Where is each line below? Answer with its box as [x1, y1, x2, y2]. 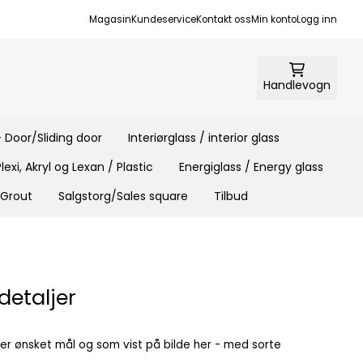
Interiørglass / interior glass [127, 129, 280, 146]
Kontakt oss [196, 13, 251, 26]
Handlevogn [263, 76, 331, 93]
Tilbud [214, 187, 248, 204]
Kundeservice [131, 13, 196, 26]
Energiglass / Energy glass [179, 158, 323, 175]
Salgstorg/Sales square [58, 187, 188, 204]
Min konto [251, 13, 297, 26]
